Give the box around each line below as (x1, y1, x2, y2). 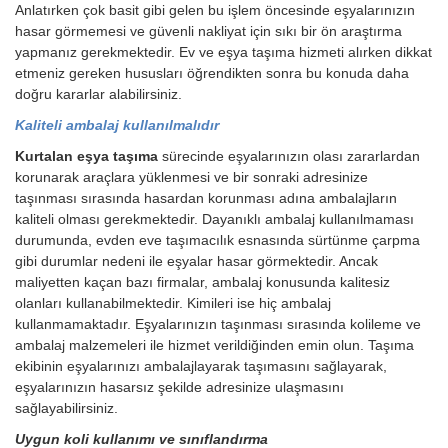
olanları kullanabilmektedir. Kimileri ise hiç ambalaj (15, 295, 331, 312)
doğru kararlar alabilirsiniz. (15, 86, 182, 103)
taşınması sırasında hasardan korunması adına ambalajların (15, 190, 397, 207)
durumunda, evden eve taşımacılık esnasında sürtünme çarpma (15, 232, 420, 249)
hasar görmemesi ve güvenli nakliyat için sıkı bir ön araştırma (15, 23, 402, 40)
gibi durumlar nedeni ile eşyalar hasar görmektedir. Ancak (15, 253, 378, 270)
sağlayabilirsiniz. (15, 400, 118, 417)
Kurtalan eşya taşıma (15, 148, 158, 165)
